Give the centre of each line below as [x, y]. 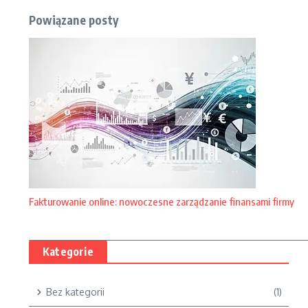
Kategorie [68, 252]
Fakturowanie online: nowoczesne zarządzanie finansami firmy [162, 201]
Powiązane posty [74, 20]
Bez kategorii [75, 292]
